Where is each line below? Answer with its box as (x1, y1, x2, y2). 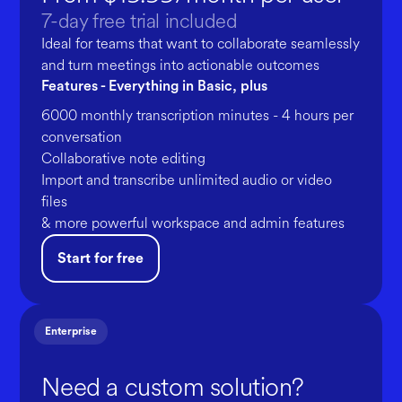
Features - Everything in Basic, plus (41, 79, 268, 93)
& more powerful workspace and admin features (41, 213, 345, 233)
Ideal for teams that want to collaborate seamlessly (41, 33, 361, 54)
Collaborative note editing (41, 148, 206, 169)
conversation (41, 127, 123, 147)
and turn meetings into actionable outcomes (41, 55, 320, 75)
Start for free (57, 251, 144, 266)
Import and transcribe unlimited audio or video (41, 170, 333, 190)
